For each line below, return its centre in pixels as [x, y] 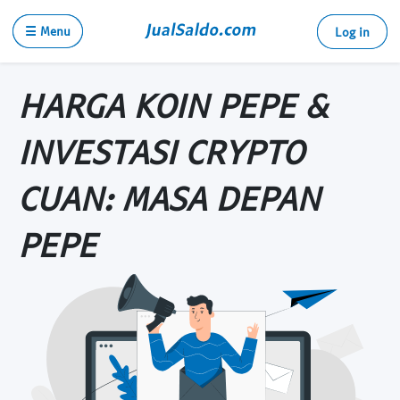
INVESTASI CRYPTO [161, 151]
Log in [352, 32]
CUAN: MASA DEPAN [169, 197]
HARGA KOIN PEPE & [173, 104]
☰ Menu [48, 31]
